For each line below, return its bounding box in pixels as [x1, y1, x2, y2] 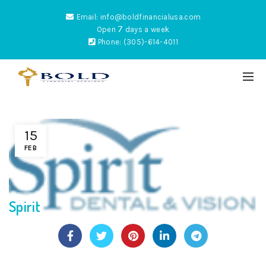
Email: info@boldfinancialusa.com [74, 12, 201, 21]
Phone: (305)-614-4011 [96, 37, 178, 46]
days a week [123, 25, 170, 34]
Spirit [9, 197, 40, 216]
